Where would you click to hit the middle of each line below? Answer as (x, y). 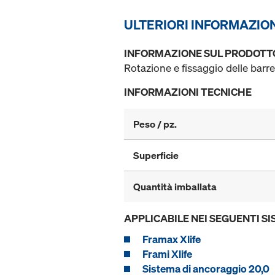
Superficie (156, 156)
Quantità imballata (175, 187)
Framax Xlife (172, 239)
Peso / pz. (155, 124)
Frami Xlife (167, 254)
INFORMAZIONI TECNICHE (188, 92)
